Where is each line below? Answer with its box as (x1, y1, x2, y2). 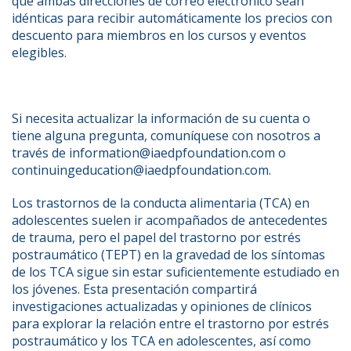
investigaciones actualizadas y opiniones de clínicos (12, 298, 312, 315)
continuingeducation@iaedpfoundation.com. (12, 161, 271, 179)
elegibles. (12, 44, 67, 61)
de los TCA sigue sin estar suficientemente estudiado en (12, 263, 339, 280)
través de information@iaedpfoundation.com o (12, 144, 286, 161)
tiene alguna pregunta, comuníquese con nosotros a (12, 127, 320, 144)
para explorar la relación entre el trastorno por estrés (12, 315, 329, 332)
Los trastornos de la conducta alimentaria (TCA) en (12, 194, 309, 212)
